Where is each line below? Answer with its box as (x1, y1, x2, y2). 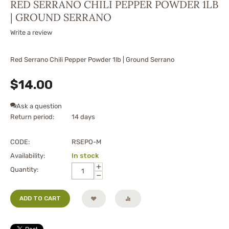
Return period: (10, 113, 54, 121)
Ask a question (16, 102, 62, 110)
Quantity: (10, 166, 38, 174)
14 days (72, 113, 95, 121)
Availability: (10, 152, 45, 160)
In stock (72, 152, 99, 160)
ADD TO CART (19, 195, 61, 202)
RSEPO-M (72, 138, 101, 146)
